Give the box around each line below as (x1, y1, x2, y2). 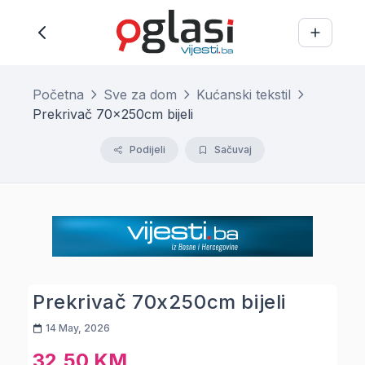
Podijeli (130, 143, 165, 156)
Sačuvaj (214, 143, 252, 156)
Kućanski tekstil (196, 86, 291, 103)
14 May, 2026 (46, 322, 110, 334)
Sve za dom (103, 86, 177, 103)
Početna (33, 86, 84, 103)
